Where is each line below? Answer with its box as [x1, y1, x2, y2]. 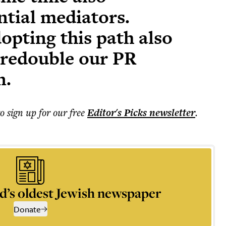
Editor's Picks [87, 105, 147, 120]
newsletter [147, 105, 195, 120]
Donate [13, 203, 41, 215]
